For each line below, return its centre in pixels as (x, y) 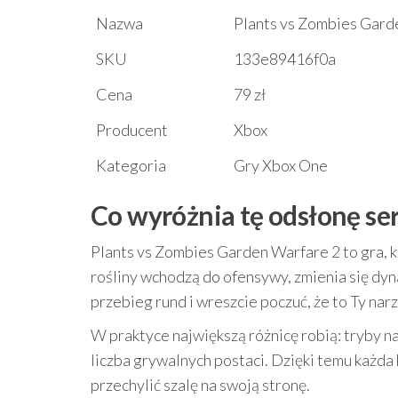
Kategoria (131, 165)
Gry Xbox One (281, 165)
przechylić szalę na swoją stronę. (200, 385)
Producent (132, 130)
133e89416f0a (285, 59)
